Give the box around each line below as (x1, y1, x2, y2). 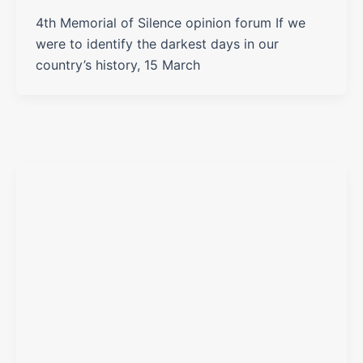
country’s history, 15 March (36, 57, 200, 74)
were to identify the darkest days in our (36, 36, 279, 53)
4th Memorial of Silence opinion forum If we (36, 15, 305, 32)
